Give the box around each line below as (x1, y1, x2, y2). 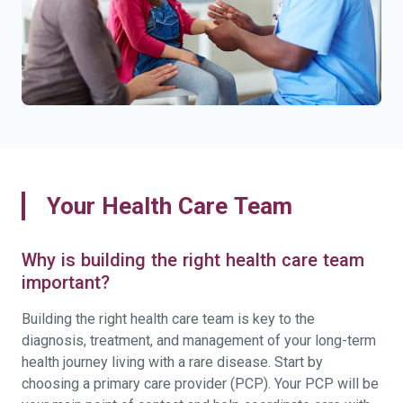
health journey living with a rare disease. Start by (22, 354, 323, 370)
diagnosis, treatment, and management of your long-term (22, 332, 376, 348)
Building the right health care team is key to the (22, 310, 315, 327)
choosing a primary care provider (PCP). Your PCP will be (22, 375, 379, 391)
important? (22, 272, 110, 292)
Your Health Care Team (47, 192, 292, 219)
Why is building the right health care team (22, 249, 364, 270)
